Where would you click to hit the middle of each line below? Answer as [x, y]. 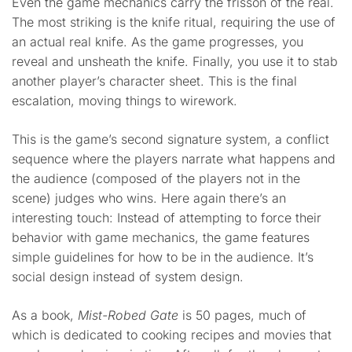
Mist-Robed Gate [128, 315]
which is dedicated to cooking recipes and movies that [172, 335]
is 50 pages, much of [242, 315]
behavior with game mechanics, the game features [161, 237]
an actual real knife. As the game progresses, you [158, 42]
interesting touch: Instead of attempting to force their [167, 218]
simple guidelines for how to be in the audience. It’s [163, 257]
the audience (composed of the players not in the [156, 178]
